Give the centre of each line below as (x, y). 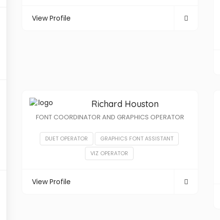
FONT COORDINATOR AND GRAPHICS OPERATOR (110, 117)
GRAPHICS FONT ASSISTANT (137, 138)
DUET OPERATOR (67, 138)
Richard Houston (125, 104)
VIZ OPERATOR (109, 153)
